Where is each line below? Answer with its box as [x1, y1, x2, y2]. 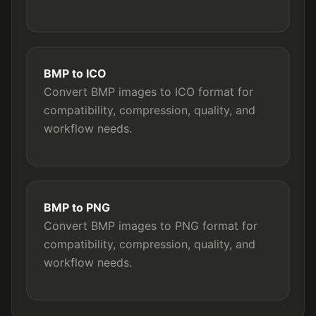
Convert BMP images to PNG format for [44, 219, 257, 233]
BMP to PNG [44, 200, 110, 214]
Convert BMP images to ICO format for [44, 85, 253, 99]
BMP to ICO [44, 66, 107, 80]
